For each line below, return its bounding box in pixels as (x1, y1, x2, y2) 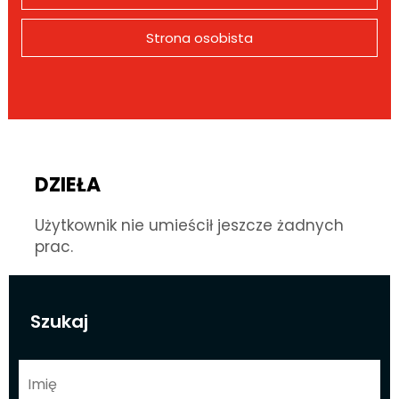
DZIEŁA (34, 170, 101, 199)
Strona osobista (145, 28, 253, 47)
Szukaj (29, 308, 88, 334)
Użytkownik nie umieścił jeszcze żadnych (34, 214, 344, 236)
